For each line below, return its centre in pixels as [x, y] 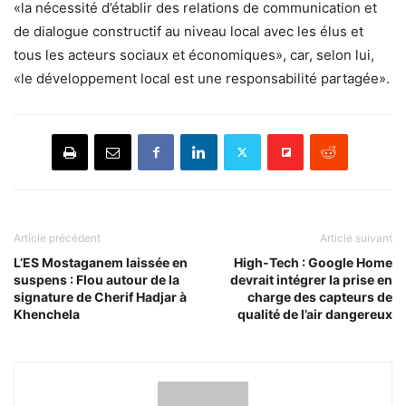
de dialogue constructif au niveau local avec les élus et [188, 31]
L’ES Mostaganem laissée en [101, 262]
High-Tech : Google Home [313, 262]
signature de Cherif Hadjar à [100, 296]
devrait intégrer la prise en [311, 279]
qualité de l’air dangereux [315, 314]
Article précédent [57, 237]
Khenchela [47, 314]
